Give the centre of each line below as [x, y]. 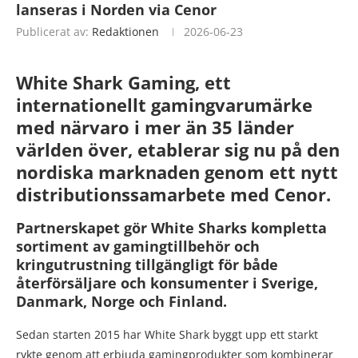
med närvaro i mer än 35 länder [155, 127]
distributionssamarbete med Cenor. [173, 195]
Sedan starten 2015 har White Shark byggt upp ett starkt [167, 335]
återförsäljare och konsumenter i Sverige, [167, 283]
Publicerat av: [54, 32]
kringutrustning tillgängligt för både [147, 265]
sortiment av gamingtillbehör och [138, 247]
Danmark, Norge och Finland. [121, 302]
